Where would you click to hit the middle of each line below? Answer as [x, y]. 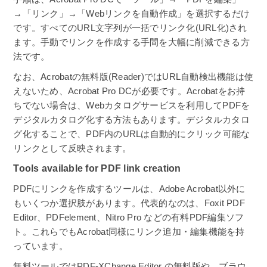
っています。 [41, 246]
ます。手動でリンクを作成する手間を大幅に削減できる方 [131, 42]
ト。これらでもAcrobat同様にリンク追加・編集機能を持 [129, 232]
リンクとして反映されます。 [72, 148]
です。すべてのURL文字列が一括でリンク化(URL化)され [130, 28]
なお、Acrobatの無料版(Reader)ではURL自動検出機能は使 [133, 76]
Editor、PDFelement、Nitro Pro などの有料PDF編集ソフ [129, 218]
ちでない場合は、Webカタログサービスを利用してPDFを [132, 105]
